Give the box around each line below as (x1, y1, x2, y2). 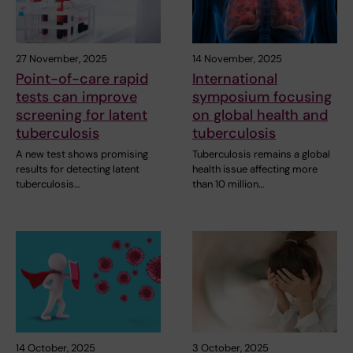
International (192, 69, 277, 88)
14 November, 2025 (192, 51, 282, 65)
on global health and (192, 105, 328, 124)
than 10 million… (192, 176, 264, 191)
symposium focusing (192, 87, 332, 106)
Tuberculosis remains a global (192, 147, 330, 161)
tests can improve (16, 87, 137, 106)
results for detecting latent (16, 162, 139, 176)
